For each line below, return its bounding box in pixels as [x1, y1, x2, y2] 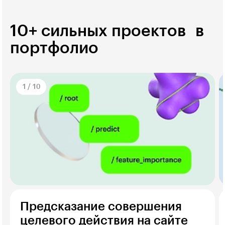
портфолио [10, 40, 98, 57]
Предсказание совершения [20, 200, 182, 212]
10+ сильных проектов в [10, 23, 204, 40]
